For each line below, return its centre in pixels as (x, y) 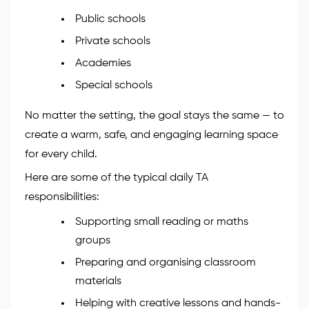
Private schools (112, 42)
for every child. (61, 154)
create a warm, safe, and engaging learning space (151, 135)
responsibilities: (62, 198)
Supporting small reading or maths (161, 222)
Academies (103, 63)
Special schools (113, 85)
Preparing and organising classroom (165, 262)
